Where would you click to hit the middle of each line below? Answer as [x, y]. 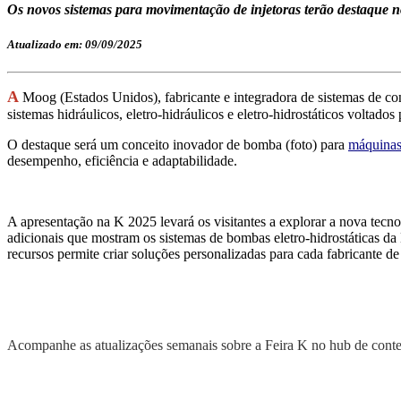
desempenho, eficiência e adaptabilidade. [122, 161]
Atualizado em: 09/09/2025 [75, 45]
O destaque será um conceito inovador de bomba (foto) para [178, 145]
